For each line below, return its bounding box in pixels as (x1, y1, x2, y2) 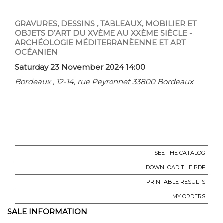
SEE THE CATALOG (154, 149, 205, 156)
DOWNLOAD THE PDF (146, 163, 205, 171)
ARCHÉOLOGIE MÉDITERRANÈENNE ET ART (15, 37, 186, 47)
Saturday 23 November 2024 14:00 (15, 62, 145, 72)
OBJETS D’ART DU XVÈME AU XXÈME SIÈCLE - (15, 28, 192, 38)
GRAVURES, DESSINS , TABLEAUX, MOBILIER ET (15, 18, 197, 28)
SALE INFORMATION (7, 206, 87, 216)
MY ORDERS (172, 192, 205, 200)
